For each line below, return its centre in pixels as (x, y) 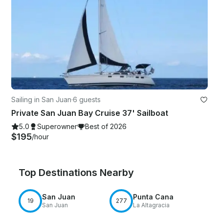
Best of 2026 (106, 127)
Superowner (57, 127)
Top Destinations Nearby (76, 173)
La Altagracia (151, 205)
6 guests (87, 100)
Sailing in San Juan (41, 100)
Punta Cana (153, 197)
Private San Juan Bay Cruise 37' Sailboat (90, 113)
